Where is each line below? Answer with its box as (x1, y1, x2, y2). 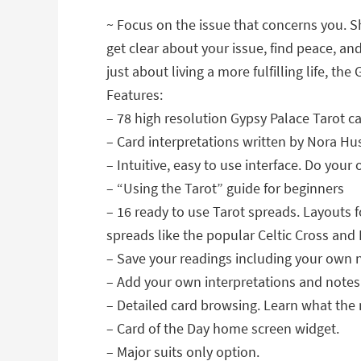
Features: (106, 85, 163, 104)
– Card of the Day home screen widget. (106, 319, 339, 338)
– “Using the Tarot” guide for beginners (106, 179, 344, 197)
